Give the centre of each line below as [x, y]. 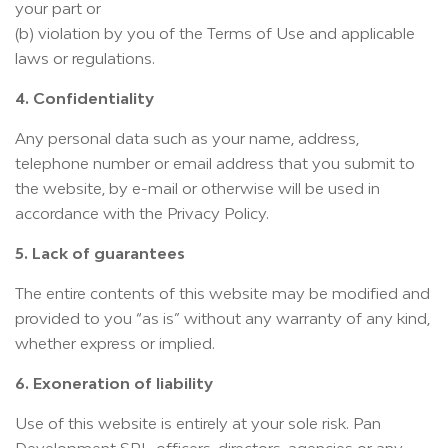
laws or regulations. [85, 58]
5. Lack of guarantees [100, 253]
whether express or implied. [115, 343]
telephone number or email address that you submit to [215, 163]
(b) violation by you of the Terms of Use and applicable [215, 33]
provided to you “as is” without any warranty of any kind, [222, 318]
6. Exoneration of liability [114, 383]
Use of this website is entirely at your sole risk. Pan [198, 423]
